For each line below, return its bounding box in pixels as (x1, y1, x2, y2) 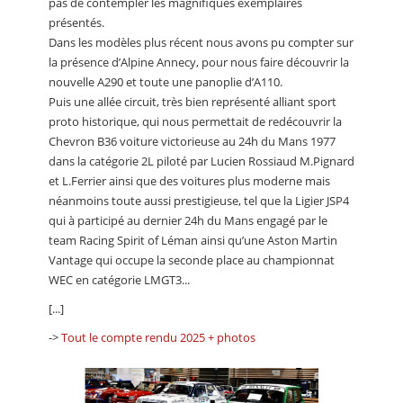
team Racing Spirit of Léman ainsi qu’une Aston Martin (49, 232, 337, 249)
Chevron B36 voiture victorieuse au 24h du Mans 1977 (49, 133, 336, 150)
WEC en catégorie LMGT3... (49, 272, 190, 289)
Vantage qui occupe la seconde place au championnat (49, 252, 335, 269)
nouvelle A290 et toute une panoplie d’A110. (49, 74, 282, 91)
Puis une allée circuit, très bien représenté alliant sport (49, 94, 336, 111)
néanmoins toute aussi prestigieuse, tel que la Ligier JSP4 (49, 193, 349, 210)
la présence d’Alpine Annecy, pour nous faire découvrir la (49, 54, 349, 71)
